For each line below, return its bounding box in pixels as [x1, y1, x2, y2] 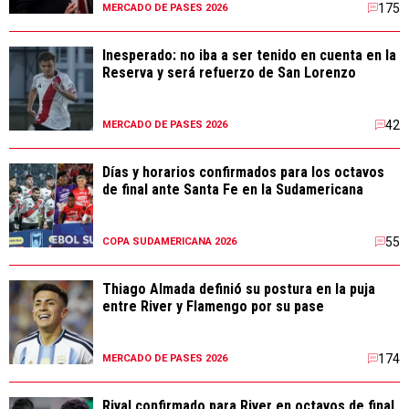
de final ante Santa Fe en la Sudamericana [102, 181, 363, 198]
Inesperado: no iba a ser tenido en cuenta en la [102, 47, 396, 64]
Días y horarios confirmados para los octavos [102, 163, 384, 181]
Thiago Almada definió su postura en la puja [102, 280, 375, 298]
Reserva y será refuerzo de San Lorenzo [102, 64, 356, 81]
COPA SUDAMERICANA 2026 [102, 236, 236, 247]
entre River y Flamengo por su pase [102, 298, 324, 315]
